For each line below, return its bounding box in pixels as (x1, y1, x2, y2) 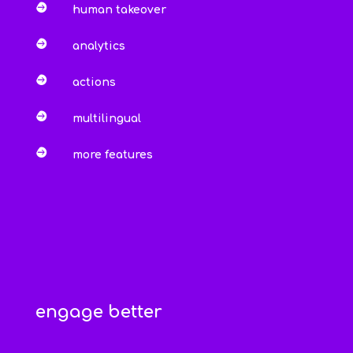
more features (72, 149, 153, 162)
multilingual (72, 113, 141, 125)
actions (72, 76, 116, 89)
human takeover (72, 4, 166, 17)
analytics (72, 40, 125, 53)
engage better (35, 303, 162, 322)
